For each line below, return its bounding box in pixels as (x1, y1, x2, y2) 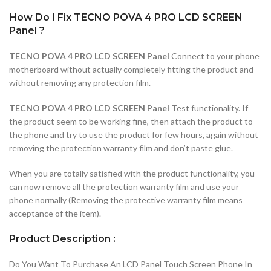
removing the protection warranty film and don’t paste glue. (9, 142, 233, 153)
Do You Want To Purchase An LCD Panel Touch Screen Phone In (9, 258, 252, 269)
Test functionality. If (169, 102, 248, 113)
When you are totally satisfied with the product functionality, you (9, 168, 255, 178)
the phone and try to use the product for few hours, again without (9, 129, 258, 140)
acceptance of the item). (9, 207, 101, 218)
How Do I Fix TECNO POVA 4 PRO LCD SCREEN (9, 11, 243, 23)
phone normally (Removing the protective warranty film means (9, 194, 243, 205)
